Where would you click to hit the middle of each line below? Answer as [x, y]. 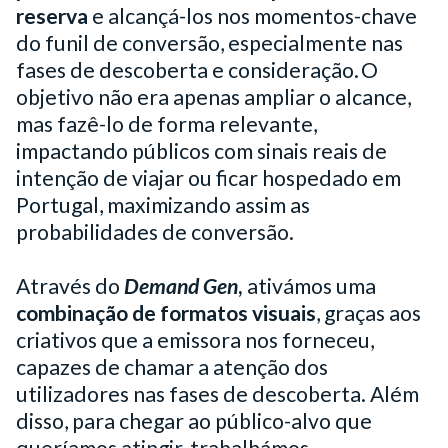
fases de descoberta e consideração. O [197, 69]
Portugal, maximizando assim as [163, 204]
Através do [68, 285]
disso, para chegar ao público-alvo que [194, 420]
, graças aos [368, 312]
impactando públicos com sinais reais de [201, 150]
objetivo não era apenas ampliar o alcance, [213, 96]
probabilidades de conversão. [155, 231]
